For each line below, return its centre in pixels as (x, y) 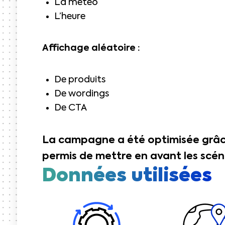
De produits (80, 80)
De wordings (82, 94)
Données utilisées (127, 176)
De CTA (71, 108)
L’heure (70, 17)
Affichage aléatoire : (91, 48)
